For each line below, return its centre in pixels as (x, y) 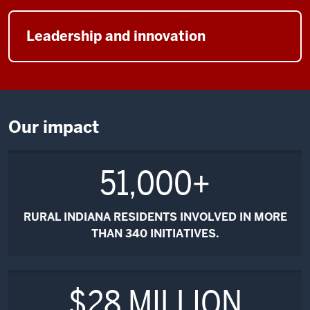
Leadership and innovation (116, 36)
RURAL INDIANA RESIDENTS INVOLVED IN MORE (155, 217)
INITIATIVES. (183, 233)
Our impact (54, 127)
